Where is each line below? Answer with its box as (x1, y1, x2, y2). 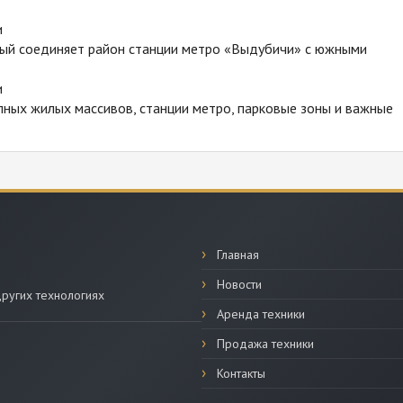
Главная (217, 246, 259, 264)
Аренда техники (217, 306, 305, 323)
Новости (217, 276, 262, 293)
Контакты (217, 365, 265, 382)
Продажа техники (217, 336, 314, 353)
